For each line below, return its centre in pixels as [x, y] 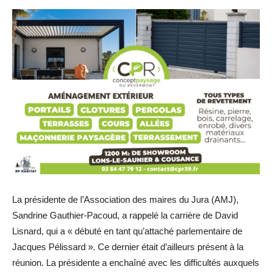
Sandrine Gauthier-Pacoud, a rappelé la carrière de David [125, 215]
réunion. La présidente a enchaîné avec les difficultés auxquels [136, 262]
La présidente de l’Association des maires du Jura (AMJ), [125, 199]
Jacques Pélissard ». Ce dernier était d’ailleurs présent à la [128, 246]
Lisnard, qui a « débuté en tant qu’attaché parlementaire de [127, 231]
